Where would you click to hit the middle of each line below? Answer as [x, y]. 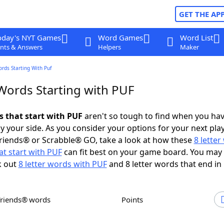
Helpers [109, 47]
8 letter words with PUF [62, 164]
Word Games [120, 37]
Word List [196, 37]
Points [134, 199]
